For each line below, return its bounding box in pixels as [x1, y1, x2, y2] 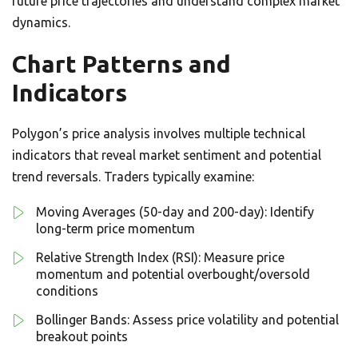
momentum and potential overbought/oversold [36, 267, 310, 281]
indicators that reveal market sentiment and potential [12, 148, 321, 162]
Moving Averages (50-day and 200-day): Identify [36, 205, 314, 219]
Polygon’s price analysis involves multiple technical [12, 126, 305, 141]
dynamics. [12, 15, 70, 30]
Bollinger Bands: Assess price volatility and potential [36, 312, 339, 327]
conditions [36, 284, 98, 298]
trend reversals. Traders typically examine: [12, 169, 254, 184]
